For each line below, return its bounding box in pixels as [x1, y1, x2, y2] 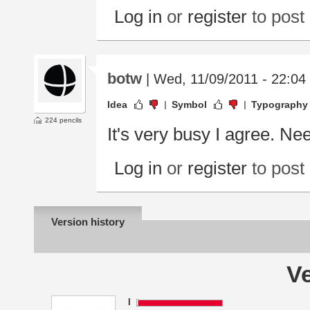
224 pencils [45, 116, 82, 125]
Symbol [172, 99, 207, 111]
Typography [251, 99, 308, 111]
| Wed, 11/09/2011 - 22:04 [142, 71, 306, 87]
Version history [51, 216, 125, 228]
